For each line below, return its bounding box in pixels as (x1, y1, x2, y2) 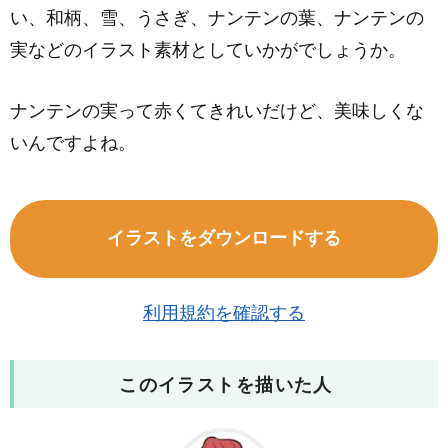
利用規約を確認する (143, 304, 305, 323)
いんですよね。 (10, 134, 136, 153)
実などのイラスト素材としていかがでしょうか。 (10, 41, 406, 60)
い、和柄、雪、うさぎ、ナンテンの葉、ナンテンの (10, 9, 424, 28)
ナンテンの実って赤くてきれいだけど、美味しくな (10, 102, 424, 121)
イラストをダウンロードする (107, 229, 341, 248)
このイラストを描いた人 (119, 376, 333, 395)
